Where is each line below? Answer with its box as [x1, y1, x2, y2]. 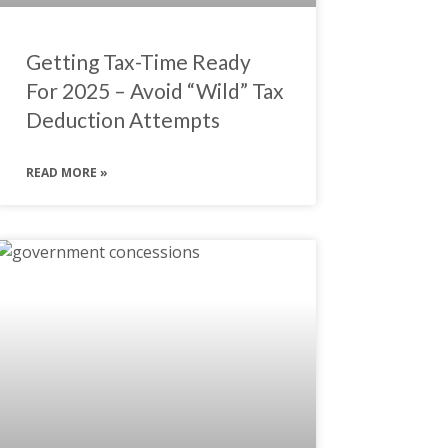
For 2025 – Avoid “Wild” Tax [25, 77, 284, 103]
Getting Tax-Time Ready [25, 48, 251, 74]
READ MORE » [25, 163, 108, 181]
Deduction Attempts [25, 106, 220, 132]
